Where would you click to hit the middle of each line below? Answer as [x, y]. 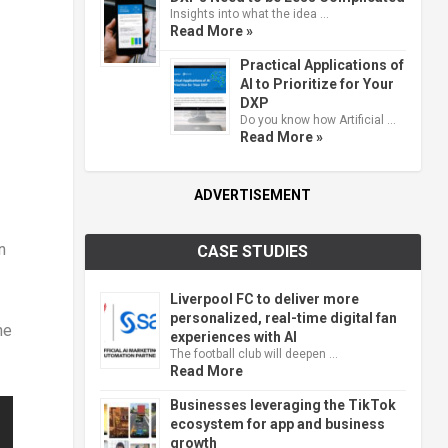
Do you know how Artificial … [317, 119]
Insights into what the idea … [249, 13]
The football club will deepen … [253, 353]
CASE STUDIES [253, 251]
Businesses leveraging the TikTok [282, 404]
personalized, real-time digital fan [283, 317]
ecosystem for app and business [277, 423]
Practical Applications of [321, 64]
